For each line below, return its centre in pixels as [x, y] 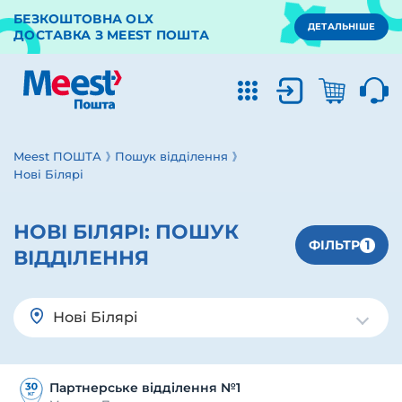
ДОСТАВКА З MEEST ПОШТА [112, 35]
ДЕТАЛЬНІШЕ [341, 26]
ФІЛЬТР [334, 245]
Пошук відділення [171, 156]
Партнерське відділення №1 [145, 388]
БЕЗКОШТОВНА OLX [84, 19]
